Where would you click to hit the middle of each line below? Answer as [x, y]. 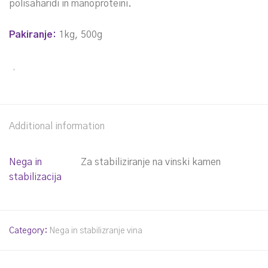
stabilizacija [35, 177]
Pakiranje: [33, 35]
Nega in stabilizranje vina [96, 231]
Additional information [57, 127]
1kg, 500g [79, 35]
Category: [29, 231]
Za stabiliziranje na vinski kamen [151, 162]
